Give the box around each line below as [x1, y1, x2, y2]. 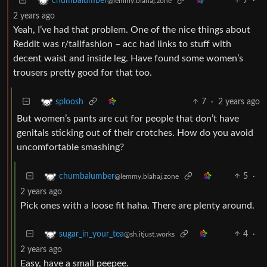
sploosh [55, 97, 83, 106]
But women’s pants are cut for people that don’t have [17, 113, 239, 123]
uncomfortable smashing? [17, 142, 124, 152]
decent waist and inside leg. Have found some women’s [13, 53, 243, 63]
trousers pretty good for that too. [13, 67, 152, 77]
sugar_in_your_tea [59, 229, 124, 238]
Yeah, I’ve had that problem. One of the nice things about [13, 24, 250, 35]
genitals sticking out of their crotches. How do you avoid [17, 128, 253, 138]
